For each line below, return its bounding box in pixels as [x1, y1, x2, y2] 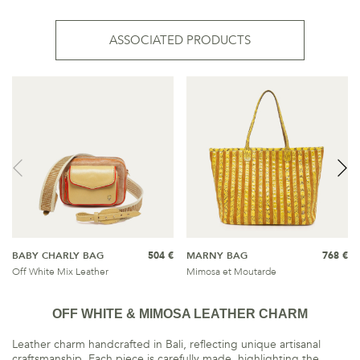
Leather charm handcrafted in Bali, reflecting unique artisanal [12, 337, 321, 352]
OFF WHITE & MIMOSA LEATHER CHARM [52, 307, 308, 321]
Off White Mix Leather [12, 265, 108, 278]
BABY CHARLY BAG [12, 249, 104, 262]
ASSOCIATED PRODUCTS [109, 32, 251, 48]
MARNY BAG [186, 249, 247, 262]
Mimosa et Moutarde [186, 265, 276, 278]
